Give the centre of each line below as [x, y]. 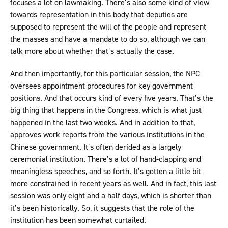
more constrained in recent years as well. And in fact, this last [113, 184]
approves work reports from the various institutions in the [107, 135]
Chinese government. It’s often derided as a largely [96, 147]
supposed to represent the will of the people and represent [108, 27]
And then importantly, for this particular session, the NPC [105, 74]
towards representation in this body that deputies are [99, 15]
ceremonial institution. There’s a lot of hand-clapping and [106, 159]
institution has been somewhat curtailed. [79, 220]
